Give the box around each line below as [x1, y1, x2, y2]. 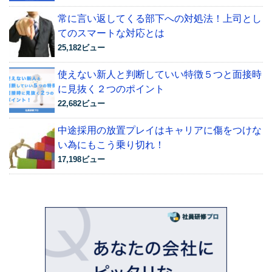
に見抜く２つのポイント [58, 84, 165, 94]
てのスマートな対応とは [58, 28, 165, 38]
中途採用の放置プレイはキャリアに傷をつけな [58, 125, 262, 135]
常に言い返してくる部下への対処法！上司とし [58, 13, 262, 24]
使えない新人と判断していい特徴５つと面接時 [58, 69, 262, 80]
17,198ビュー [58, 155, 105, 164]
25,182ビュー [58, 43, 105, 52]
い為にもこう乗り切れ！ [58, 140, 165, 150]
